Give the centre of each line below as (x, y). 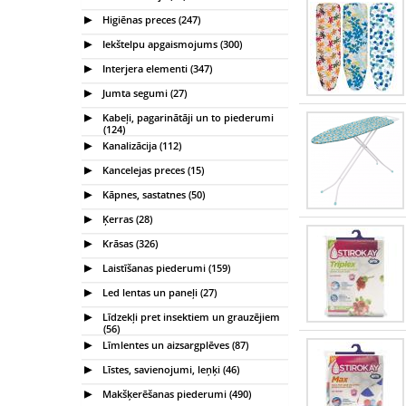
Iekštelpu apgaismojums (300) (171, 43)
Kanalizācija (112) (140, 145)
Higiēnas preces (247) (150, 19)
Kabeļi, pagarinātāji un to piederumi (187, 117)
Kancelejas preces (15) (152, 169)
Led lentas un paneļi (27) (158, 292)
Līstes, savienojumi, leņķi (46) (169, 369)
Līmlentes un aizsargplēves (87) (174, 344)
